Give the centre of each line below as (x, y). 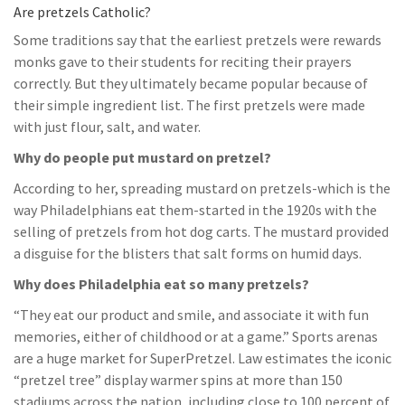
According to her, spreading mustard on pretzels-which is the (202, 188)
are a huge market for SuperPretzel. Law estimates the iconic (202, 358)
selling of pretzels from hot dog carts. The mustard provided (201, 231)
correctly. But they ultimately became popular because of (191, 83)
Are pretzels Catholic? (82, 12)
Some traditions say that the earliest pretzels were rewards (198, 40)
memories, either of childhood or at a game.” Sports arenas (196, 336)
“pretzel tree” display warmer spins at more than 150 (178, 380)
